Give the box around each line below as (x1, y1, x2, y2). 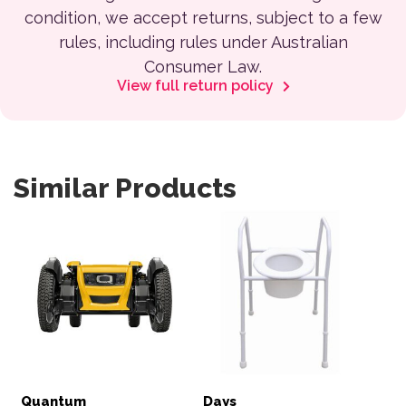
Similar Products (14, 171, 237, 204)
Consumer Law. (144, 56, 262, 76)
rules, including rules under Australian (58, 32, 348, 52)
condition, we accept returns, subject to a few (24, 7, 382, 27)
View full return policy (116, 76, 277, 94)
